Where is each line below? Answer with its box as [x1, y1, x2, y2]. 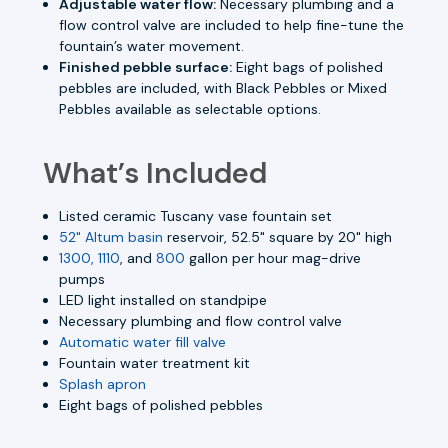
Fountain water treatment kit [59, 353, 251, 372]
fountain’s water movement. [59, 36, 245, 55]
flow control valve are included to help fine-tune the [59, 15, 405, 34]
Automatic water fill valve [59, 332, 227, 351]
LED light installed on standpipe [59, 290, 268, 309]
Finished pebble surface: [59, 57, 233, 76]
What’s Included [43, 153, 267, 192]
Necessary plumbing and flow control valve [59, 311, 343, 330]
